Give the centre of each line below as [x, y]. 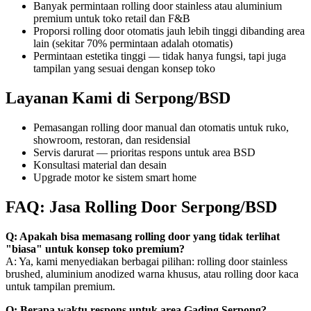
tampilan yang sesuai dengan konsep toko [124, 69]
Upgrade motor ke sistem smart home [115, 178]
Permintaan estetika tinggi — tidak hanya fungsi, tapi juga [160, 56]
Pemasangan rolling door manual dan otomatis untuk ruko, [161, 128]
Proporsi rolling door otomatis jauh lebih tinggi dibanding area [169, 31]
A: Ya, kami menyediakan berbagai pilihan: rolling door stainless [146, 261]
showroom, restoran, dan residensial [112, 140]
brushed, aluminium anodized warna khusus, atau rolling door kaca [152, 274]
